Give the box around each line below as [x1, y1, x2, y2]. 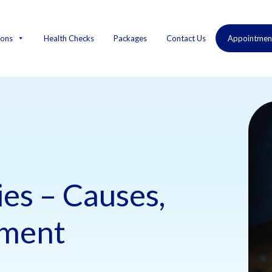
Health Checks [43, 33, 94, 43]
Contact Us [166, 33, 206, 43]
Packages [113, 33, 147, 43]
